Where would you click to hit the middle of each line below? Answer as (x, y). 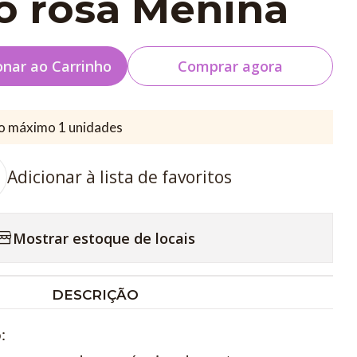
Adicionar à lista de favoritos (119, 177)
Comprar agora (231, 66)
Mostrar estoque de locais (104, 238)
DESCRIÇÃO (95, 295)
